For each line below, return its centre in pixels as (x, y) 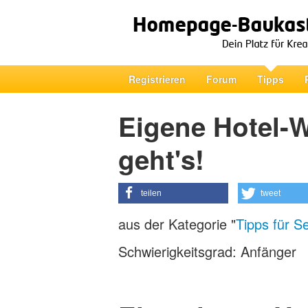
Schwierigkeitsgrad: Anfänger (207, 251)
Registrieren (157, 79)
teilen (151, 193)
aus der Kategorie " (177, 224)
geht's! (161, 159)
